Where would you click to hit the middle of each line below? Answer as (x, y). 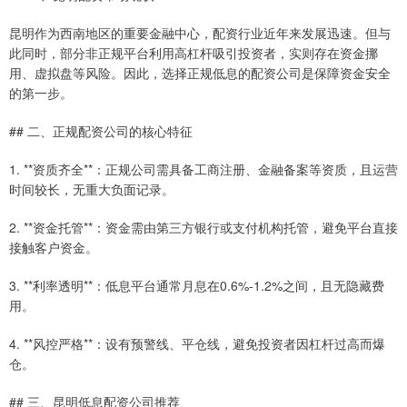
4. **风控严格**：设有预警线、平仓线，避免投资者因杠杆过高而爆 (197, 343)
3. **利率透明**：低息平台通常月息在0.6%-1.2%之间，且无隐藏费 (197, 285)
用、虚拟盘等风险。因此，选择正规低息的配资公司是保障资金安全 (200, 72)
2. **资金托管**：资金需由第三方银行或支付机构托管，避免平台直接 (203, 227)
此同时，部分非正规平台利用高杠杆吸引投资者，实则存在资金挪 (194, 52)
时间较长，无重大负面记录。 (92, 189)
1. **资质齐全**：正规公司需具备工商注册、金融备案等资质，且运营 (203, 169)
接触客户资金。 (54, 247)
